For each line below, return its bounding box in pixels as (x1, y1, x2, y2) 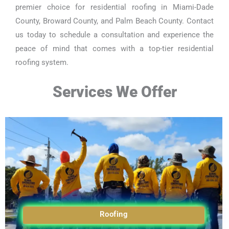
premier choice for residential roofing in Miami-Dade (15, 2, 214, 12)
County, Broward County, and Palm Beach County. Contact (15, 16, 214, 26)
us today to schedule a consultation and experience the (15, 30, 214, 39)
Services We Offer (52, 83, 177, 101)
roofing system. (15, 57, 68, 67)
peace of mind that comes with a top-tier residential (15, 43, 214, 53)
